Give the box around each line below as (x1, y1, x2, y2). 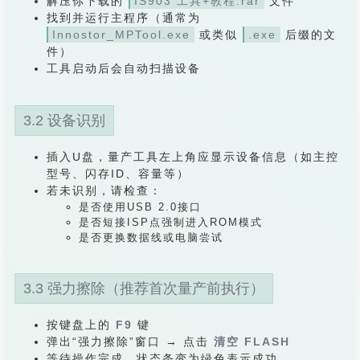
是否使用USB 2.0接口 (79, 201, 202, 213)
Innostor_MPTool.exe (52, 28, 190, 41)
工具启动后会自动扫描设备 (47, 62, 201, 75)
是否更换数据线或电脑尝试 (79, 231, 223, 243)
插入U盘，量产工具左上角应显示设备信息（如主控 (47, 150, 339, 163)
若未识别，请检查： (47, 184, 162, 197)
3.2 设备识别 (23, 112, 105, 129)
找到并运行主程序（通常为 (47, 11, 201, 24)
